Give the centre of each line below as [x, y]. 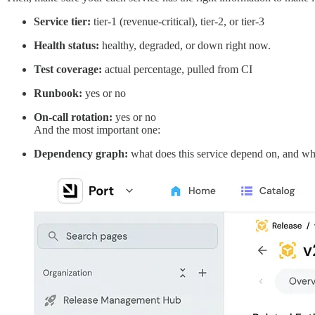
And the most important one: [97, 130]
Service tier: [62, 22]
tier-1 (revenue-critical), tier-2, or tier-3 [178, 22]
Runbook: [58, 94]
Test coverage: [68, 70]
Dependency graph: [81, 154]
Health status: [66, 46]
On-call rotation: [73, 117]
